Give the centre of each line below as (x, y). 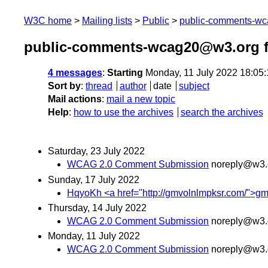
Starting (125, 73)
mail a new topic (141, 99)
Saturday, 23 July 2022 (96, 151)
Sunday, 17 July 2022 (94, 179)
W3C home (48, 21)
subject (194, 86)
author (133, 86)
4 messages (75, 73)
